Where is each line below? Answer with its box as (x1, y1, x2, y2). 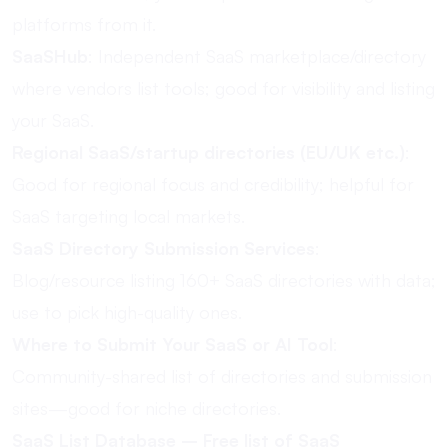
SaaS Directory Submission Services (12, 237, 315, 259)
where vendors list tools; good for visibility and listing (12, 77, 435, 99)
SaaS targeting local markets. (12, 205, 245, 227)
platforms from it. (12, 13, 156, 35)
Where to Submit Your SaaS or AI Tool (12, 333, 333, 355)
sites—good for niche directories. (12, 397, 281, 419)
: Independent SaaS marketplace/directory (88, 45, 426, 67)
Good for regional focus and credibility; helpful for (12, 173, 414, 195)
